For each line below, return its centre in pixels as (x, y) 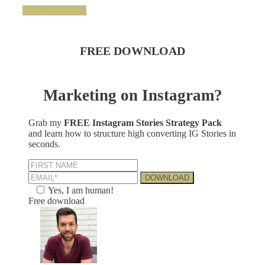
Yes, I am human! (81, 190)
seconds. (44, 144)
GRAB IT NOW (54, 11)
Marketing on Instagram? (132, 95)
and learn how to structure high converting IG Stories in (132, 134)
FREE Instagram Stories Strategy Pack (143, 123)
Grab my (46, 123)
